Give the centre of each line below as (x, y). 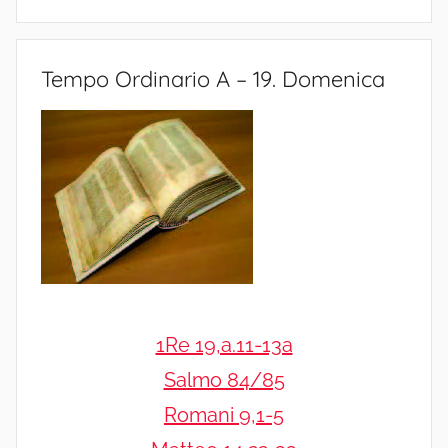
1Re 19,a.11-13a (224, 345)
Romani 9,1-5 (224, 415)
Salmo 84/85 (224, 380)
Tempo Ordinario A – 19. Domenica (213, 79)
